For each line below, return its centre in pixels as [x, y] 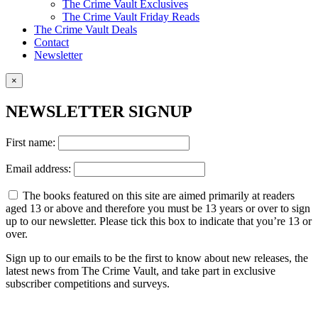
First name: [32, 142]
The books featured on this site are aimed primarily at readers [157, 195]
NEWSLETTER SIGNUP [99, 111]
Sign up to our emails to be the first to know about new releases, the [157, 258]
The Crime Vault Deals [86, 29]
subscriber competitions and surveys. [88, 283]
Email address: [40, 168]
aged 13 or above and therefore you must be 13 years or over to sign [158, 208]
